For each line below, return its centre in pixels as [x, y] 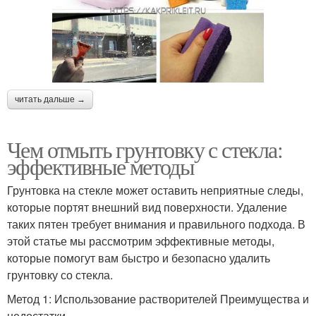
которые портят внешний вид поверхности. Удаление [147, 207]
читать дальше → [50, 100]
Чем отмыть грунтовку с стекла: [145, 150]
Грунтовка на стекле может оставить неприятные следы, [155, 190]
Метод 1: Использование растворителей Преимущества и [158, 299]
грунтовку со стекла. [60, 275]
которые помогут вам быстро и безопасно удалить [139, 258]
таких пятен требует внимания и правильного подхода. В [156, 224]
